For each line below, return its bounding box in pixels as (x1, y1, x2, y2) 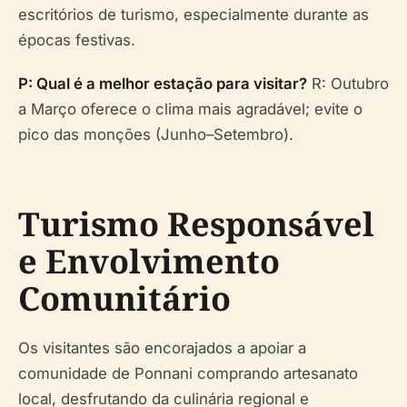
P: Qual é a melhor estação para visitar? (18, 74, 307, 93)
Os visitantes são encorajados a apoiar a (18, 338, 306, 357)
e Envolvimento (18, 238, 280, 283)
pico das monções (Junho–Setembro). (18, 124, 293, 144)
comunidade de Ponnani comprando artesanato (18, 363, 358, 382)
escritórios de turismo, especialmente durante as (18, 5, 369, 24)
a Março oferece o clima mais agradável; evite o (18, 99, 362, 118)
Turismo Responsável (18, 201, 374, 246)
